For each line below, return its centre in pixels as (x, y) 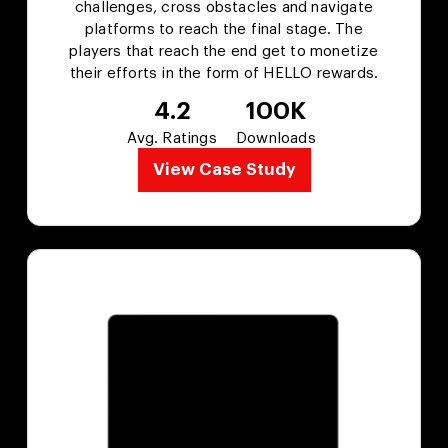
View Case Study (224, 170)
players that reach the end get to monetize (224, 52)
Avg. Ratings (172, 139)
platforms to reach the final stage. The (224, 30)
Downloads (275, 139)
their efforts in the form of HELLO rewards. (224, 74)
